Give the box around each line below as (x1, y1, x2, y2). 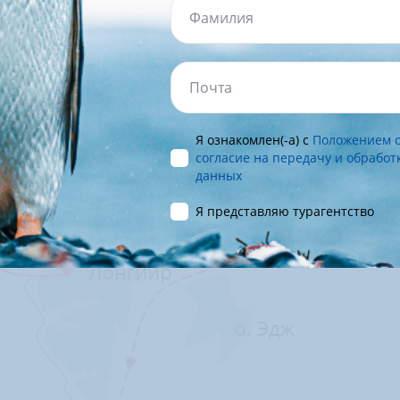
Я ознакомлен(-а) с (196, 131, 312, 148)
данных (196, 167, 242, 184)
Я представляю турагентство (196, 203, 374, 220)
